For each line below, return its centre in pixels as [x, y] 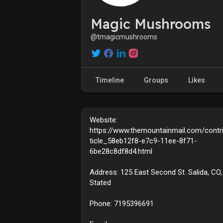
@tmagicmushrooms [124, 37]
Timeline [110, 80]
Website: [104, 120]
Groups [156, 80]
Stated [100, 182]
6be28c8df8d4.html [121, 151]
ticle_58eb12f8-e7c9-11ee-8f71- [143, 141]
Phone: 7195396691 [122, 203]
